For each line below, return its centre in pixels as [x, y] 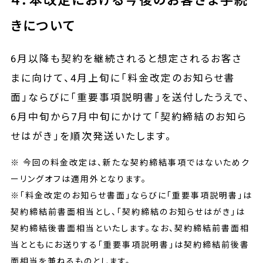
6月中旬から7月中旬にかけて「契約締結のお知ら [129, 117]
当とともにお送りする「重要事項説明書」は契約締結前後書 [130, 245]
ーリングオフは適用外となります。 [79, 179]
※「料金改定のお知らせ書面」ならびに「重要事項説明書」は [131, 195]
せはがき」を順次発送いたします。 [91, 136]
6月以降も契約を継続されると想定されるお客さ [127, 58]
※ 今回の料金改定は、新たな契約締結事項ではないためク [130, 162]
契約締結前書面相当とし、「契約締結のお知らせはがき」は [128, 212]
